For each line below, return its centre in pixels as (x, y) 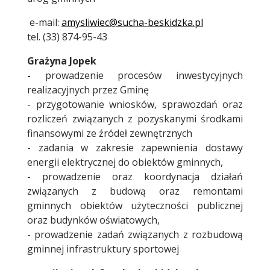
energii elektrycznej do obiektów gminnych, (125, 162)
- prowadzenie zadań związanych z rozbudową (135, 234)
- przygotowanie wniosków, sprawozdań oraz (135, 104)
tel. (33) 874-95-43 (67, 36)
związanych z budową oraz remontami (135, 191)
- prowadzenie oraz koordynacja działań (135, 176)
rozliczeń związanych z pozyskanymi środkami (135, 118)
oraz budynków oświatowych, (93, 220)
